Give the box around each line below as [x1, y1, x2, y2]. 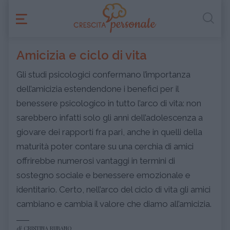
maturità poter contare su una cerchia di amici [16, 141, 194, 151]
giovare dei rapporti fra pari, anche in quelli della [16, 127, 202, 137]
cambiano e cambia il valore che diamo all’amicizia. [16, 199, 212, 209]
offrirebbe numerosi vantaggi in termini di [16, 156, 175, 166]
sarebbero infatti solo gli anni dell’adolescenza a [16, 112, 203, 123]
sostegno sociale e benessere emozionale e [16, 170, 190, 180]
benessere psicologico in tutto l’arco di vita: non [16, 98, 201, 108]
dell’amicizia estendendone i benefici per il [16, 84, 179, 94]
